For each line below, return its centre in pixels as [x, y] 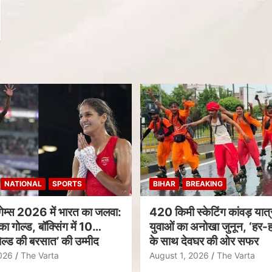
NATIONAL [23, 184]
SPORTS [67, 184]
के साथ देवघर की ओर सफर [204, 242]
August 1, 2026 [179, 256]
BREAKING [204, 184]
